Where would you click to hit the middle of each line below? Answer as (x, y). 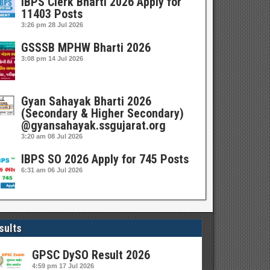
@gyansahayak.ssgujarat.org (94, 125)
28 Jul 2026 (66, 25)
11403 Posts (52, 14)
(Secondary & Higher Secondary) (103, 113)
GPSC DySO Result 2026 (91, 255)
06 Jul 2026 (65, 170)
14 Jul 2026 (66, 58)
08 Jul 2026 (65, 136)
